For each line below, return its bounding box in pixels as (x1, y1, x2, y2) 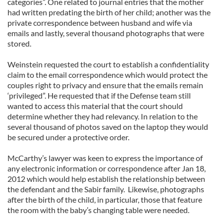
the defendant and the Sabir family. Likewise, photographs (7, 184, 204, 194)
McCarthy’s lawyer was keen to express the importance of (7, 153, 203, 163)
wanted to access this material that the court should (7, 101, 183, 111)
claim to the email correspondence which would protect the (7, 70, 208, 79)
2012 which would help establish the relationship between (7, 174, 205, 183)
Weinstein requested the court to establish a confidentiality (7, 59, 209, 69)
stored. (7, 39, 31, 48)
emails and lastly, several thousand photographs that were (7, 28, 204, 38)
